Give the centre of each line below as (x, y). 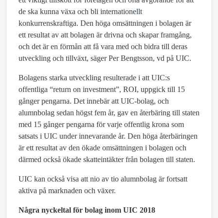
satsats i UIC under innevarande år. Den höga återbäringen (108, 136)
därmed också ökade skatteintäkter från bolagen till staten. (107, 159)
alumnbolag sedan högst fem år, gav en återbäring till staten (109, 113)
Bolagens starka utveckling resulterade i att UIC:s (94, 78)
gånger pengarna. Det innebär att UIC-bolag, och (94, 101)
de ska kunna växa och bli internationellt (80, 11)
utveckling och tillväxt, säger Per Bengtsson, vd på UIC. (105, 58)
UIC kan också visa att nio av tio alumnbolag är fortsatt (103, 179)
